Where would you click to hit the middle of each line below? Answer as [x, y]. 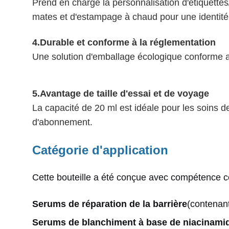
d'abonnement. [62, 122]
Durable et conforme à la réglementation [128, 42]
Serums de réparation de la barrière [110, 204]
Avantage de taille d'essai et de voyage [124, 93]
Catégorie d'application [100, 150]
